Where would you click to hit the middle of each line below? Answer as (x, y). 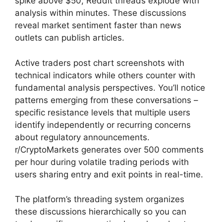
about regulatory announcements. (82, 137)
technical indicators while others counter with (105, 75)
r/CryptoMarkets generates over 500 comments (109, 149)
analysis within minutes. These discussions (101, 13)
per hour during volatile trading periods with (102, 162)
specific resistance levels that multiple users (103, 112)
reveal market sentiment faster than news (98, 26)
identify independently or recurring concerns (103, 125)
